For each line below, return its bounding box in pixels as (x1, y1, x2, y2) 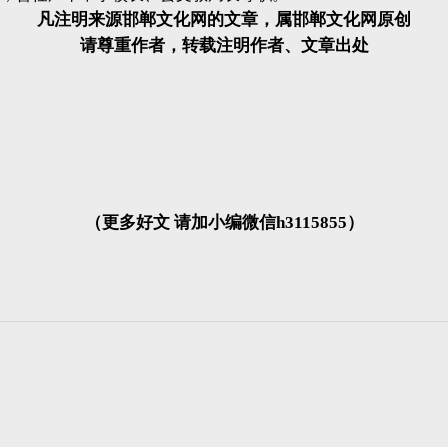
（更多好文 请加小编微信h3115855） (84, 213, 364, 232)
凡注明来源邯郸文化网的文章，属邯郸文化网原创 (37, 10, 411, 29)
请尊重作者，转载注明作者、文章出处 (79, 36, 369, 55)
